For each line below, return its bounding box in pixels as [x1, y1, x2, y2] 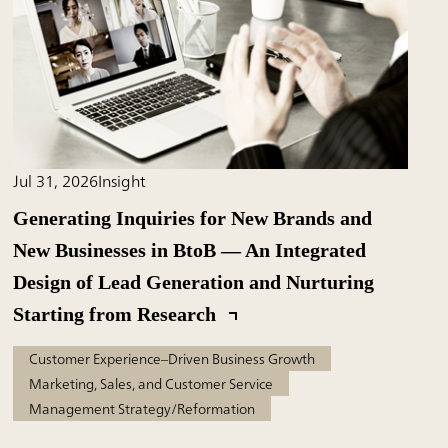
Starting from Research [13, 303, 222, 326]
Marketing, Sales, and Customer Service [29, 371, 274, 397]
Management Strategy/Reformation [29, 396, 256, 422]
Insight [98, 167, 147, 196]
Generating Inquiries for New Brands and [13, 207, 373, 230]
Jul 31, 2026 [13, 167, 99, 196]
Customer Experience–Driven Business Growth [29, 346, 316, 372]
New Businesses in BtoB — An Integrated [13, 239, 367, 262]
